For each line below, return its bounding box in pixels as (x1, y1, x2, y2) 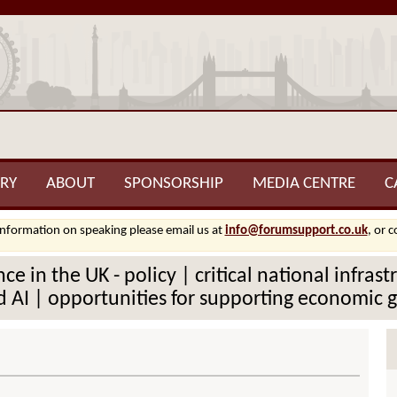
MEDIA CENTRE (252, 175, 355, 192)
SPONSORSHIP (123, 175, 223, 192)
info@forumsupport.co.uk (224, 224, 368, 237)
